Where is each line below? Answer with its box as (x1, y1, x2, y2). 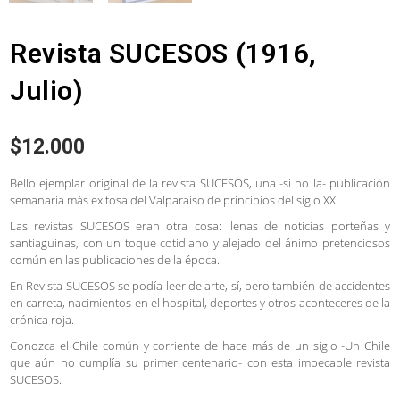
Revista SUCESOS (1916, (10, 37, 317, 69)
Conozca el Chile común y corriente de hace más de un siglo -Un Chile (10, 337, 390, 354)
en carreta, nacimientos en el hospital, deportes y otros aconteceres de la (10, 294, 390, 311)
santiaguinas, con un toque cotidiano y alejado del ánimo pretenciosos (10, 234, 390, 251)
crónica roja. (10, 311, 74, 328)
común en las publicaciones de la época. (10, 251, 220, 268)
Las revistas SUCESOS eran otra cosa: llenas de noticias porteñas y (10, 217, 390, 234)
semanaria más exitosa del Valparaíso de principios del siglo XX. (10, 191, 338, 208)
